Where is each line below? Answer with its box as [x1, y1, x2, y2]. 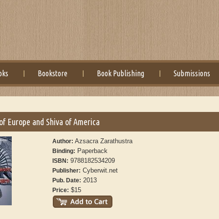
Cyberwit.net [81, 167, 118, 174]
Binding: [52, 148, 76, 154]
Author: [52, 138, 75, 145]
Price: [52, 187, 69, 194]
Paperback [75, 147, 108, 154]
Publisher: [52, 167, 81, 174]
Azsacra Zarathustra [75, 137, 133, 145]
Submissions [174, 69, 211, 78]
